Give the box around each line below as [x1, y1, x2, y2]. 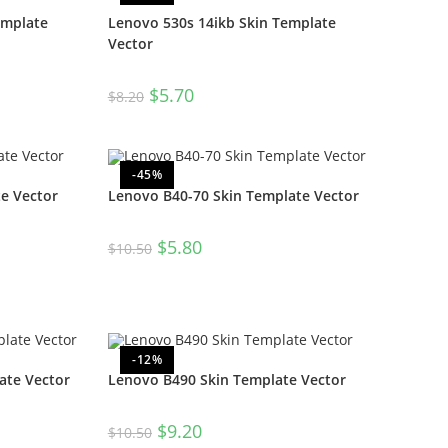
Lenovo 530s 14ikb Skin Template [107, 13, 336, 33]
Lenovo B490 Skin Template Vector [107, 370, 346, 390]
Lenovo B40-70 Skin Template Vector [107, 185, 359, 205]
